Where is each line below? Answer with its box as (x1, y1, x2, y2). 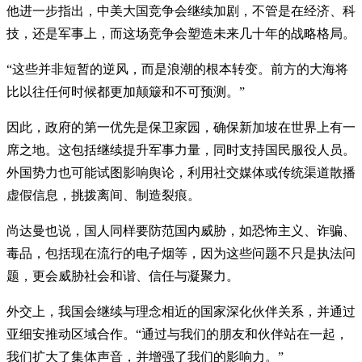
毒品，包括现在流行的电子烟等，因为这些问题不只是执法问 (6, 246, 356, 260)
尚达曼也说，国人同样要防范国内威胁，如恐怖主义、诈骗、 (6, 223, 356, 238)
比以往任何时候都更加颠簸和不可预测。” (6, 84, 245, 99)
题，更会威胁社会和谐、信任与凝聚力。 (6, 268, 239, 283)
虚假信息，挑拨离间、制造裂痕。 (6, 187, 200, 202)
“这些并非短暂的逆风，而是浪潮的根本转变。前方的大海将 (6, 61, 348, 76)
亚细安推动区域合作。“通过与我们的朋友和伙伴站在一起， (6, 326, 348, 341)
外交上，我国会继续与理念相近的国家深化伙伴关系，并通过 (6, 304, 356, 318)
